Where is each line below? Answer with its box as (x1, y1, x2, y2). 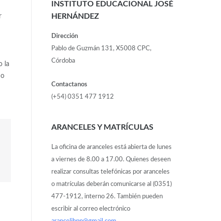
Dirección (51, 33, 78, 39)
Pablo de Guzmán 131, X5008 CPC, (51, 45, 151, 52)
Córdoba (51, 57, 75, 64)
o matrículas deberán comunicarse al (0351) (51, 181, 172, 187)
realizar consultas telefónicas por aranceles (51, 168, 170, 175)
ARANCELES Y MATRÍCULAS (51, 123, 153, 132)
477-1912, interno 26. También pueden (51, 193, 163, 200)
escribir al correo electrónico (51, 205, 130, 212)
